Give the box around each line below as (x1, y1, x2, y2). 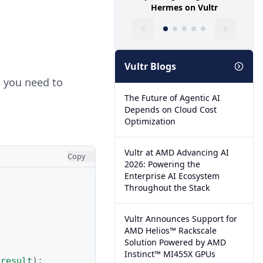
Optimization (124, 116, 176, 127)
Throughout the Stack (124, 182, 210, 193)
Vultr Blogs (124, 60, 177, 73)
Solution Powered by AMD (124, 237, 227, 248)
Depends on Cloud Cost (124, 104, 217, 115)
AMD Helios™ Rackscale (124, 225, 217, 236)
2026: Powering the (124, 159, 201, 170)
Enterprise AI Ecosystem (124, 170, 220, 181)
